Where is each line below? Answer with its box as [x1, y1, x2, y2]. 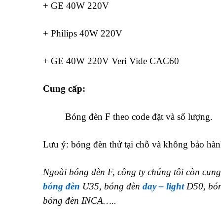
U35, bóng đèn [80, 181, 143, 191]
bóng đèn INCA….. [43, 195, 116, 206]
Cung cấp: [43, 83, 85, 94]
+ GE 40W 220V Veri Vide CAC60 [43, 56, 179, 67]
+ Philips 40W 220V [43, 28, 122, 38]
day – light [143, 181, 184, 191]
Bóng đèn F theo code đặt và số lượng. [43, 111, 213, 122]
